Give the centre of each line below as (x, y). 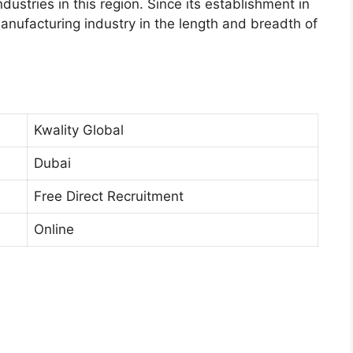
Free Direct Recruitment (109, 197)
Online (54, 230)
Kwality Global (79, 130)
